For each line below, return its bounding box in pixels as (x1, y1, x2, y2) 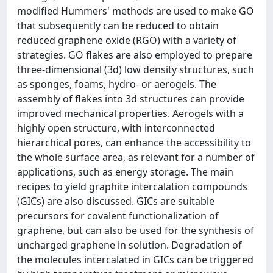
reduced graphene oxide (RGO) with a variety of (17, 34, 236, 47)
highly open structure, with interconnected (17, 121, 215, 135)
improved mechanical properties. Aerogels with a (17, 107, 244, 120)
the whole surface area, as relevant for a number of (17, 151, 255, 164)
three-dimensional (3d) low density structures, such (17, 63, 254, 76)
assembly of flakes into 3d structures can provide (17, 92, 244, 105)
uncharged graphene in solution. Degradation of (17, 238, 242, 252)
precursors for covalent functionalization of (17, 209, 219, 222)
